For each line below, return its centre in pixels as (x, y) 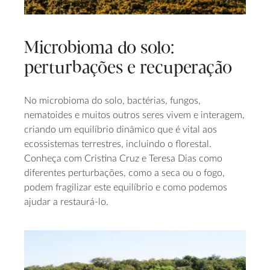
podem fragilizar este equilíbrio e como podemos (126, 188)
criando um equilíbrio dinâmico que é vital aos (121, 130)
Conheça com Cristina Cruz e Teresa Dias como (123, 159)
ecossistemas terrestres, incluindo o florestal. (118, 144)
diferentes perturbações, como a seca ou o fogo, (124, 173)
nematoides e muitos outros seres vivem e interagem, (134, 115)
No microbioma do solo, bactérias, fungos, (112, 101)
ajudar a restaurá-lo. (66, 202)
